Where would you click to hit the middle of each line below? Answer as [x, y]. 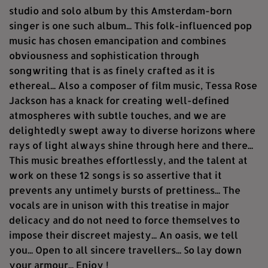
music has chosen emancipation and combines [118, 41]
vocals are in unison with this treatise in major [119, 205]
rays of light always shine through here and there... [131, 145]
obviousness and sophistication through [104, 56]
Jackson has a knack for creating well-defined [119, 100]
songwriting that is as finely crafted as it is [112, 71]
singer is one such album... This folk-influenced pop [130, 26]
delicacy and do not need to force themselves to [124, 220]
